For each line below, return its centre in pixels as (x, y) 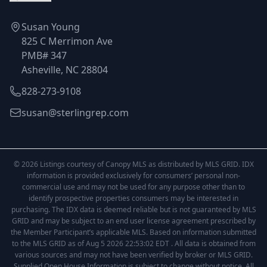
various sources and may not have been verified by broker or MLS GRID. (133, 255)
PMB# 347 (44, 55)
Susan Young (51, 27)
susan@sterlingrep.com (75, 113)
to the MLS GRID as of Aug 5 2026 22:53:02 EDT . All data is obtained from (133, 243)
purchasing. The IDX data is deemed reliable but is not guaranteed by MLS (133, 209)
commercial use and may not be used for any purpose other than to (133, 187)
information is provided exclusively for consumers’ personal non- (133, 176)
